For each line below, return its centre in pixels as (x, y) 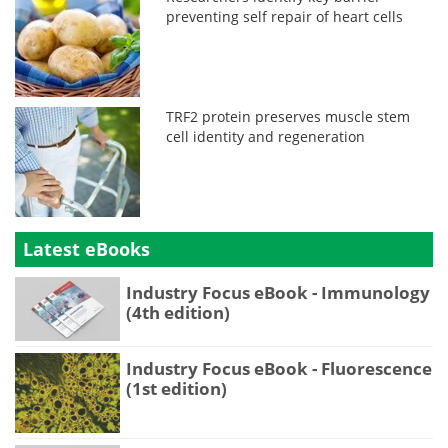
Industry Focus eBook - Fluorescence (279, 369)
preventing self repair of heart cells (285, 16)
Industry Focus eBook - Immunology (278, 292)
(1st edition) (176, 389)
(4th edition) (178, 312)
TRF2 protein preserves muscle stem (288, 116)
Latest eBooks (86, 248)
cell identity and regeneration (266, 136)
